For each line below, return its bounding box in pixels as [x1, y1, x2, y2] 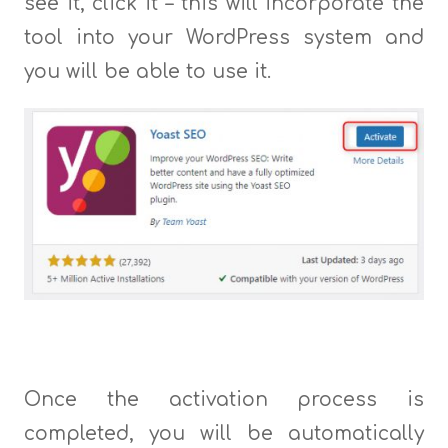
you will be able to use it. [23, 60, 271, 82]
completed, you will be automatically [23, 422, 425, 444]
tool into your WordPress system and [23, 26, 425, 48]
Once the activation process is [23, 388, 425, 410]
